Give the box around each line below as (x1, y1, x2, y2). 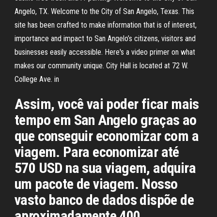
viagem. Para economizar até (15, 143, 179, 160)
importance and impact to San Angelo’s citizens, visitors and (15, 34, 196, 43)
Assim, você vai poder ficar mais (15, 95, 199, 112)
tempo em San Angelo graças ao (15, 111, 197, 128)
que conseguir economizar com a (15, 127, 199, 144)
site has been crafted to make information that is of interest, (15, 20, 197, 30)
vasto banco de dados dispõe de (15, 191, 194, 208)
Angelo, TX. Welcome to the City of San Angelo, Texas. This (15, 7, 194, 16)
